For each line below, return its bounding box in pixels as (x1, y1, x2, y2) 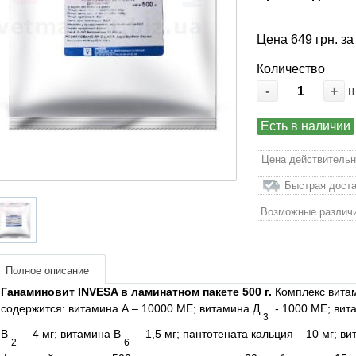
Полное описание (5, 265, 89, 277)
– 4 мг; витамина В (16, 327, 124, 340)
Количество (257, 62, 326, 75)
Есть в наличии (261, 119, 351, 133)
